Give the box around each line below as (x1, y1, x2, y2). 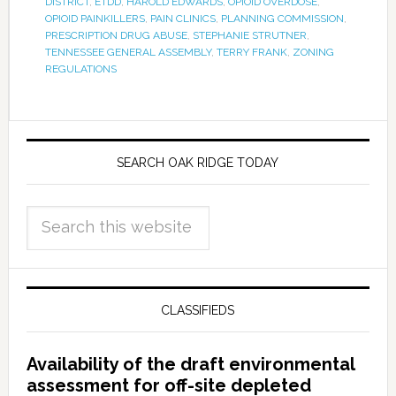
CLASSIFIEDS (161, 302, 235, 317)
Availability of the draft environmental (26, 353, 354, 375)
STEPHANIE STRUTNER (192, 28, 307, 42)
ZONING (292, 45, 334, 58)
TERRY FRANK (216, 45, 287, 58)
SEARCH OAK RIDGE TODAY (117, 155, 279, 170)
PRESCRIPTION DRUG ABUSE (44, 28, 187, 42)
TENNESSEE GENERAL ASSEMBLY (44, 45, 211, 58)
